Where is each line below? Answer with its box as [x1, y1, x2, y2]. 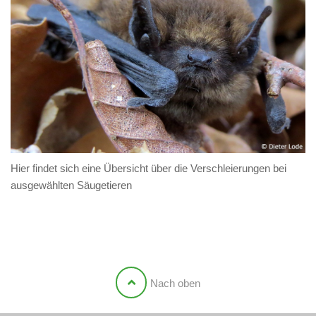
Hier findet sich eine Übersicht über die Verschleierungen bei [11, 162, 286, 175]
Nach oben [150, 277, 201, 290]
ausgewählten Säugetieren [11, 179, 132, 192]
